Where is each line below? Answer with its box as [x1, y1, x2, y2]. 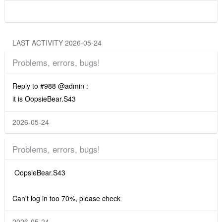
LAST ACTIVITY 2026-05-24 [65, 38, 102, 48]
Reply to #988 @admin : [12, 81, 88, 91]
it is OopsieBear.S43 [12, 94, 76, 104]
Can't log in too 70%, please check [12, 193, 120, 203]
